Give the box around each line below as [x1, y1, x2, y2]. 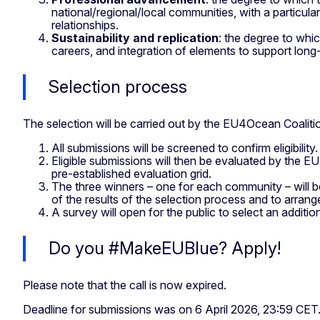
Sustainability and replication [51, 30, 219, 45]
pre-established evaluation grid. [51, 166, 220, 181]
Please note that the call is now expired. [23, 277, 229, 292]
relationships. [51, 17, 119, 32]
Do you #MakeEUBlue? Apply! [49, 237, 281, 259]
